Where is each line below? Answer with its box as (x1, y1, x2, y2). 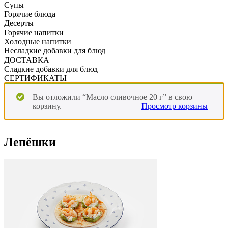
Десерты (4, 18, 34, 27)
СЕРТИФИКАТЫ (4, 73, 67, 82)
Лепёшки (4, 135, 56, 149)
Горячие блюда (4, 9, 55, 18)
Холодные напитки (4, 37, 71, 46)
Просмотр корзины (141, 101, 208, 110)
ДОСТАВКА (4, 55, 49, 64)
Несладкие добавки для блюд (4, 46, 105, 55)
